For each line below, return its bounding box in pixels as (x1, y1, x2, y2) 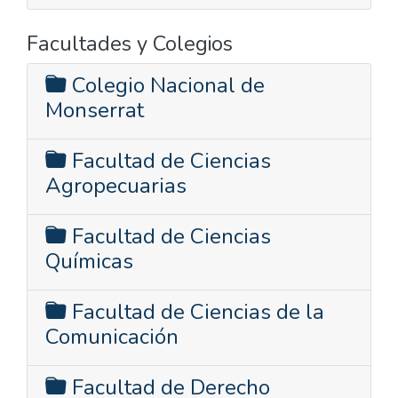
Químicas (45, 246, 133, 275)
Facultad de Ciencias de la (67, 297, 324, 326)
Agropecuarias (45, 171, 187, 200)
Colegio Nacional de (67, 70, 265, 99)
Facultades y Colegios (27, 28, 233, 58)
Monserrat (45, 95, 144, 124)
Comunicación (45, 322, 179, 351)
